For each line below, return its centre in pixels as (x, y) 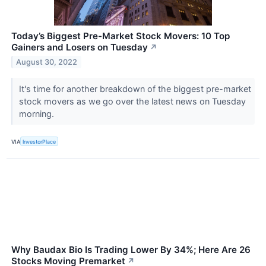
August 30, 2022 (47, 62)
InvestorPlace (39, 141)
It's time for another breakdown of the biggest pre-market (135, 89)
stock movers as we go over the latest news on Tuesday (132, 102)
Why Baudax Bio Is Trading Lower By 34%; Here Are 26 (131, 250)
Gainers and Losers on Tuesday (80, 47)
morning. (37, 114)
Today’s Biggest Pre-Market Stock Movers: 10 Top (121, 36)
